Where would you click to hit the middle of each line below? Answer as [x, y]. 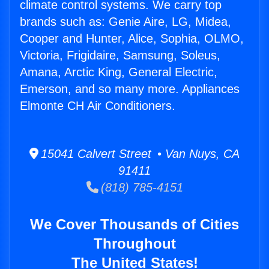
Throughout [134, 244]
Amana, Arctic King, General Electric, [119, 72]
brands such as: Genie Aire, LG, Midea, [125, 22]
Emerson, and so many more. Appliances [130, 89]
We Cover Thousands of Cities [134, 225]
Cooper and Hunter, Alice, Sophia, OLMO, [132, 39]
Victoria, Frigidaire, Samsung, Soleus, [120, 56]
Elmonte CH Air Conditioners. [98, 106]
